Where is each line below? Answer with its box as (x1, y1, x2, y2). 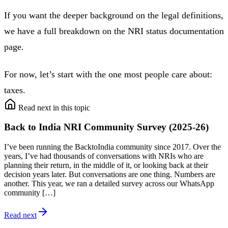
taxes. (4, 84, 25, 95)
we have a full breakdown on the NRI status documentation (4, 26, 224, 37)
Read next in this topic (18, 103, 90, 112)
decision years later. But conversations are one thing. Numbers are (4, 170, 215, 179)
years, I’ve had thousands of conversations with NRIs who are (4, 152, 204, 160)
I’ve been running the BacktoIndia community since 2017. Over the (4, 142, 221, 151)
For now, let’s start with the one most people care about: (4, 69, 212, 79)
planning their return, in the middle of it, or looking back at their (4, 161, 208, 169)
